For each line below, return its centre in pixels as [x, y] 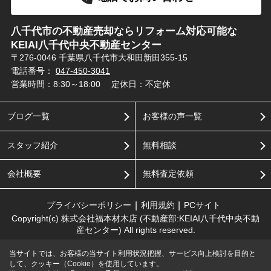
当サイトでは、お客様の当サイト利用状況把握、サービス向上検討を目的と [132, 253]
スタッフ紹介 [32, 145]
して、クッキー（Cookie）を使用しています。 [86, 264]
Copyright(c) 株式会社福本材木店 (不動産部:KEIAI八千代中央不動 [135, 219]
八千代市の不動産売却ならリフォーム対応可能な [124, 31]
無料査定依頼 [168, 174]
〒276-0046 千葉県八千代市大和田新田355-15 [100, 58]
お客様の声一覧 [172, 116]
